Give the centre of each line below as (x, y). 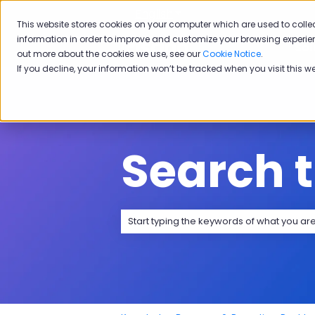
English (154, 13)
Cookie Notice (232, 54)
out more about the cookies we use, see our (110, 54)
